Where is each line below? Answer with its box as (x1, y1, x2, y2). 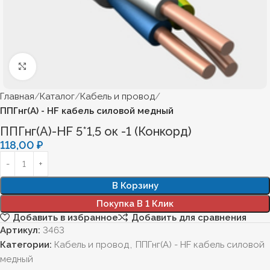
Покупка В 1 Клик (96, 198, 174, 209)
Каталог (40, 90, 75, 102)
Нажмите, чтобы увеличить (36, 61, 149, 72)
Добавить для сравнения (131, 212, 246, 223)
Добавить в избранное (12, 212, 118, 223)
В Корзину (111, 180, 159, 191)
